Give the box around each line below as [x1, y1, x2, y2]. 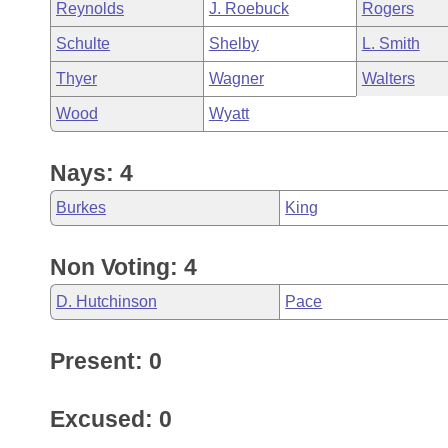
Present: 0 [50, 348, 162, 374]
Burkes [56, 199, 106, 216]
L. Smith [361, 35, 420, 52]
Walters [361, 70, 415, 87]
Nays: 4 [50, 160, 133, 186]
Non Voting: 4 [50, 254, 197, 280]
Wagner [208, 70, 264, 87]
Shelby [208, 35, 259, 52]
